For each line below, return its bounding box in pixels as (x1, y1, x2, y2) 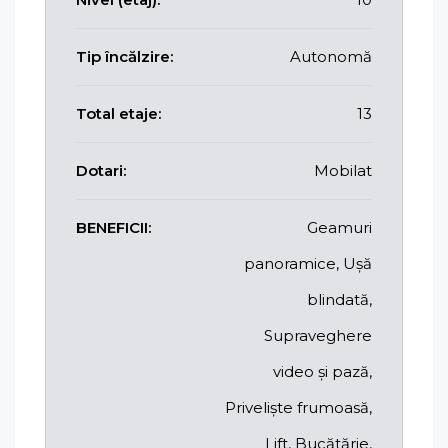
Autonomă (290, 46, 372, 66)
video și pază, (273, 361, 372, 381)
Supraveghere (264, 325, 372, 345)
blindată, (307, 289, 372, 309)
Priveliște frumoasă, (225, 397, 372, 417)
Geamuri (307, 217, 372, 237)
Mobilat (314, 160, 372, 180)
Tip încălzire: (76, 46, 173, 66)
